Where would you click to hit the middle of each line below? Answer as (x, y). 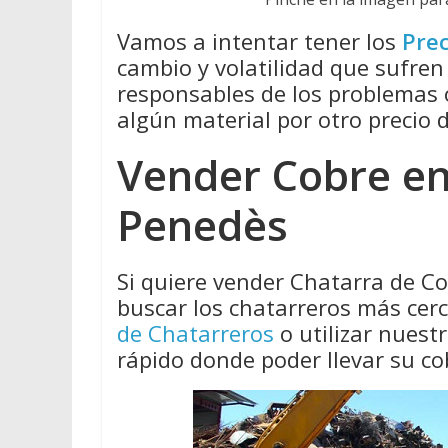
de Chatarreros (195, 333)
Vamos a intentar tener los (259, 41)
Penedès (202, 225)
